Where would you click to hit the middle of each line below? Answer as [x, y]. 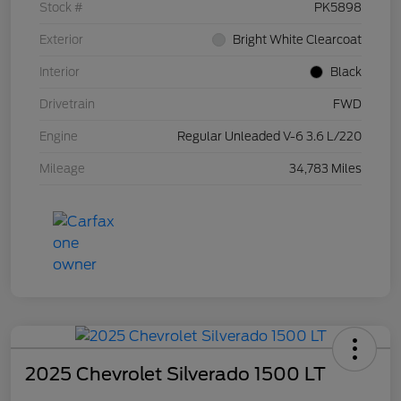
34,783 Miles [325, 169]
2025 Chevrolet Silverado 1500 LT [175, 375]
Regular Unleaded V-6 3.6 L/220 [269, 137]
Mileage [62, 169]
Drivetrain [67, 105]
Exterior [61, 40]
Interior [60, 73]
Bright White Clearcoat [297, 40]
